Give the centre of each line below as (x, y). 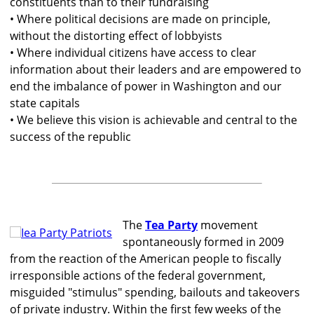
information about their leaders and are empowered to (156, 70)
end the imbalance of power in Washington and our (146, 87)
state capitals (45, 103)
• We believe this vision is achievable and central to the (153, 120)
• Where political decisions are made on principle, (140, 19)
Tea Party (171, 225)
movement (228, 225)
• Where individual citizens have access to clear (133, 53)
